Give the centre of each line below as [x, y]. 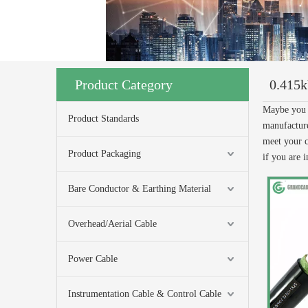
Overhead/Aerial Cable [112, 224]
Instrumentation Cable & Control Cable [145, 294]
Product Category [124, 85]
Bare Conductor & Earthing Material [140, 189]
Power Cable [93, 259]
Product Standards [103, 119]
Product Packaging [104, 154]
